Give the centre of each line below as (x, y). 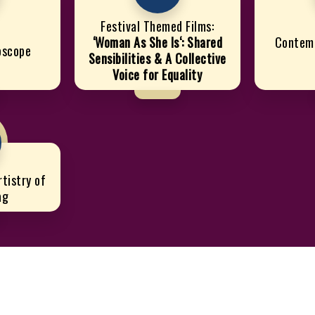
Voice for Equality (157, 75)
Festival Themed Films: (157, 26)
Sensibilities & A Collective (157, 59)
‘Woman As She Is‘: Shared (157, 43)
